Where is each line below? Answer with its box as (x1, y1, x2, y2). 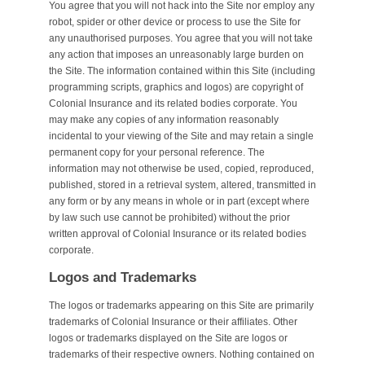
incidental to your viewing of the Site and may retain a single (49, 130, 314, 143)
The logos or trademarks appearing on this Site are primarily (49, 299, 314, 311)
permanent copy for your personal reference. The (49, 147, 265, 159)
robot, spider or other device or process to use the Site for (49, 16, 301, 29)
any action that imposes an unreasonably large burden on (49, 49, 304, 61)
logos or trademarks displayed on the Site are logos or (49, 332, 288, 344)
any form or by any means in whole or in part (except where (49, 196, 310, 208)
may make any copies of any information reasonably (49, 114, 279, 126)
